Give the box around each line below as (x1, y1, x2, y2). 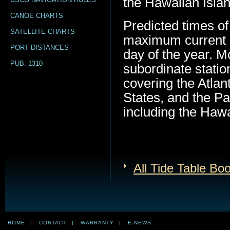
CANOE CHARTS (10, 12, 63, 20)
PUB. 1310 (10, 60, 43, 67)
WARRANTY (81, 220, 114, 225)
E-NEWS (128, 220, 151, 225)
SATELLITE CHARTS (10, 28, 75, 35)
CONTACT (39, 220, 67, 225)
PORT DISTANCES (10, 44, 69, 51)
